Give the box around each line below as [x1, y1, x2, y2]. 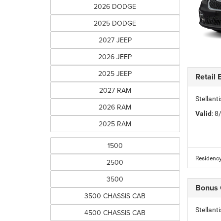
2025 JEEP [98, 69, 132, 78]
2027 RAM [99, 85, 131, 95]
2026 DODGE [94, 1, 137, 11]
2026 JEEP [98, 52, 132, 62]
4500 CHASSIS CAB [84, 208, 146, 218]
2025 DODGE [94, 18, 137, 28]
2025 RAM [99, 119, 132, 129]
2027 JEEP [98, 35, 132, 45]
